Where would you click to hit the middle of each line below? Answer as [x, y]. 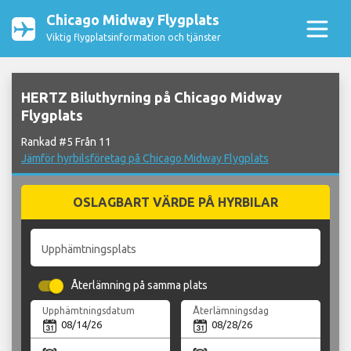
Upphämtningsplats [89, 249]
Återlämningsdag [231, 310]
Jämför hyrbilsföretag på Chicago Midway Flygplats [145, 159]
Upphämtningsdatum [89, 310]
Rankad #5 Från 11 [66, 142]
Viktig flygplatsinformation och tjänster [134, 37]
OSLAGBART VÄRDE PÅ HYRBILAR [175, 203]
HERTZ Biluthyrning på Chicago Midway [152, 98]
